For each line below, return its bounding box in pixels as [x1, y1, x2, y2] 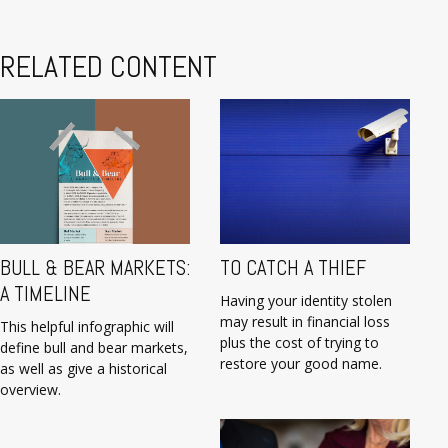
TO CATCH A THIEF [220, 255, 366, 282]
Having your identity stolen [220, 291, 392, 311]
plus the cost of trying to [220, 333, 379, 353]
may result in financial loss [220, 312, 390, 332]
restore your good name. [220, 354, 382, 374]
